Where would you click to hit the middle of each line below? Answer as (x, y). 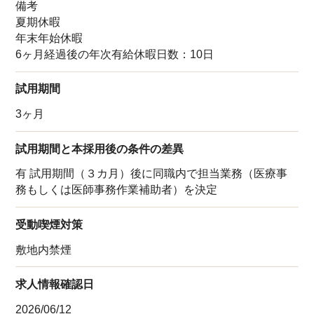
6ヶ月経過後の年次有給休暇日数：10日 (115, 54)
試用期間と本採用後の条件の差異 (100, 149)
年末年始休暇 (49, 38)
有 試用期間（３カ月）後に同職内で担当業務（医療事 (152, 174)
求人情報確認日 (55, 284)
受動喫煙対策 (49, 224)
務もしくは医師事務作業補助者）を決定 (117, 190)
